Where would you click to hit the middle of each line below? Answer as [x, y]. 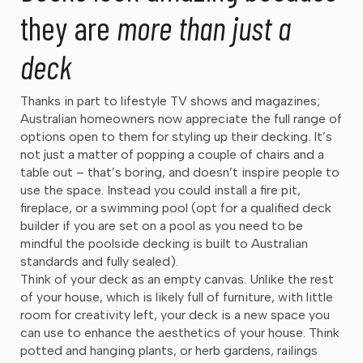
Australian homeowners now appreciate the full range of [181, 118]
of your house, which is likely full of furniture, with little [177, 297]
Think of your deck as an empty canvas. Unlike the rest [177, 279]
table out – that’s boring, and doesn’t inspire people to [180, 172]
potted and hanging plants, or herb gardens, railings [169, 350]
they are [68, 27]
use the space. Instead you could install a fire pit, [160, 190]
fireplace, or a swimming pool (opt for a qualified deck [176, 207]
